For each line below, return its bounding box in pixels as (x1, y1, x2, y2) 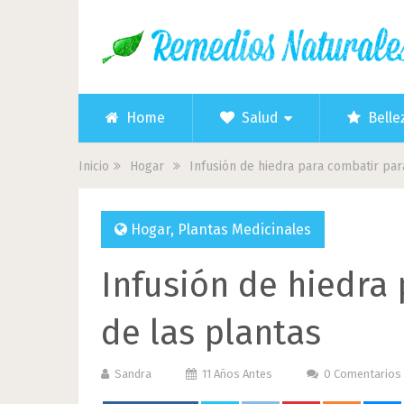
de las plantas (101, 312, 321, 353)
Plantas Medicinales (178, 221, 311, 238)
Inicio (78, 159, 109, 174)
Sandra (115, 367, 151, 381)
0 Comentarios (324, 367, 401, 381)
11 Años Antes (202, 367, 272, 381)
